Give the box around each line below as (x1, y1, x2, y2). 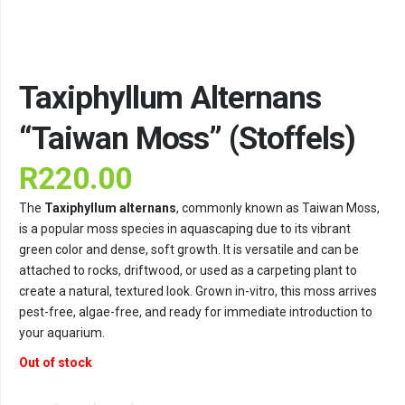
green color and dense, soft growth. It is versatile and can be (19, 242, 359, 258)
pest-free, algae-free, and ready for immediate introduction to (19, 305, 372, 320)
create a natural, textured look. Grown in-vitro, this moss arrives (19, 284, 377, 299)
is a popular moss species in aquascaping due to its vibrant (19, 221, 351, 237)
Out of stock (19, 355, 92, 371)
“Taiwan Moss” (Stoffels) (19, 120, 355, 158)
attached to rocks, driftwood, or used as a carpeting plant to (19, 263, 357, 278)
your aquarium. (19, 325, 105, 341)
